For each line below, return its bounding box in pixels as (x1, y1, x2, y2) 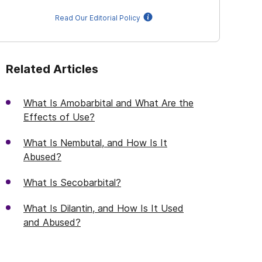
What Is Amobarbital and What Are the (23, 97, 194, 109)
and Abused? (23, 216, 81, 228)
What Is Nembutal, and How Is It (23, 137, 167, 149)
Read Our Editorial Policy (55, 13, 140, 22)
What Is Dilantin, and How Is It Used (23, 202, 184, 214)
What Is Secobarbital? (23, 177, 121, 188)
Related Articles (6, 62, 98, 76)
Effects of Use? (23, 111, 95, 123)
